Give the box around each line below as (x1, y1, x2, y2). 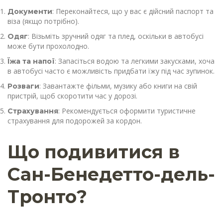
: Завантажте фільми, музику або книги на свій (39, 81, 197, 91)
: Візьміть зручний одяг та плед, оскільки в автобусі (28, 31, 204, 41)
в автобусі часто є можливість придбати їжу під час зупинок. (7, 66, 215, 76)
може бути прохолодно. (7, 41, 89, 51)
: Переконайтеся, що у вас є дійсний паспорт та (52, 6, 214, 16)
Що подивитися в (7, 141, 180, 163)
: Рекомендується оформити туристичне (58, 106, 196, 116)
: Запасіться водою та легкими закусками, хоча (55, 56, 215, 66)
